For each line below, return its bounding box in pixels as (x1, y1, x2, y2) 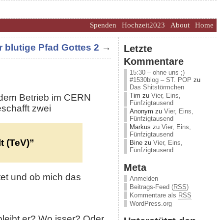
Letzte (123, 43, 152, 54)
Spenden (89, 21, 116, 29)
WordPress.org (129, 200, 172, 207)
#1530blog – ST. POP (129, 76, 192, 83)
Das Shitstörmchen (129, 83, 184, 91)
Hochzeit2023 (121, 21, 165, 29)
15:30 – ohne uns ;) (129, 69, 185, 76)
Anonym (129, 108, 153, 115)
